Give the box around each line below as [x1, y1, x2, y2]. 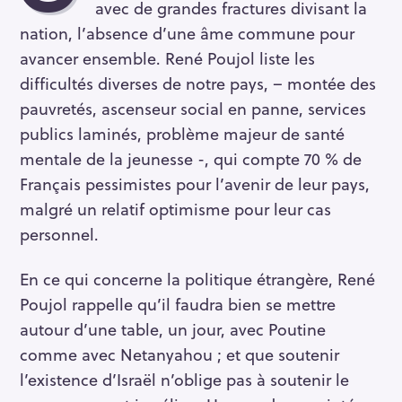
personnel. [20, 221, 99, 246]
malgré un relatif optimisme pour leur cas [20, 196, 331, 221]
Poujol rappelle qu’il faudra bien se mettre [20, 292, 336, 317]
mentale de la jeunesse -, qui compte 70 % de [20, 145, 362, 170]
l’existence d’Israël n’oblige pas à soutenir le [20, 367, 349, 392]
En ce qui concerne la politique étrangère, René [20, 267, 375, 292]
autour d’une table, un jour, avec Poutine [20, 317, 326, 342]
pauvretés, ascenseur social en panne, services [20, 95, 366, 120]
